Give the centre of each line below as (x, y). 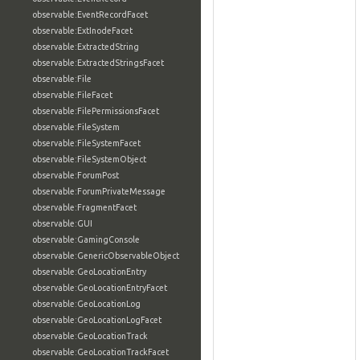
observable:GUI (62, 223)
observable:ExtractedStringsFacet (98, 63)
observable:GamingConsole (86, 239)
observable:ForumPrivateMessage (99, 191)
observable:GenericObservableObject (106, 256)
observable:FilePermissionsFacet (96, 111)
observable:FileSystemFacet (86, 143)
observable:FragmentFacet (84, 207)
